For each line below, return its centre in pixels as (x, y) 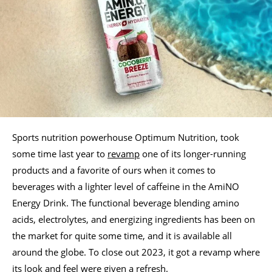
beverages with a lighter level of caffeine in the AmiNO (126, 186)
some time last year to (60, 153)
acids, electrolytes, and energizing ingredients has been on (134, 219)
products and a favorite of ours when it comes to (114, 170)
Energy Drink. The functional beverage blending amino (126, 202)
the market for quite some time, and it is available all (122, 235)
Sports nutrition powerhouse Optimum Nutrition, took (126, 137)
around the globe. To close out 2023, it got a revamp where (136, 252)
